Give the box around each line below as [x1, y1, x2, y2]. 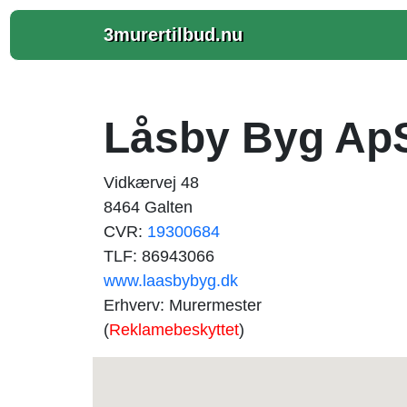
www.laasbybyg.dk [104, 272, 238, 290]
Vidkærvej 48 [104, 174, 199, 192]
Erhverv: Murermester [104, 296, 262, 314]
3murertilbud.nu [104, 25, 243, 45]
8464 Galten [104, 198, 193, 216]
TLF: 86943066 [104, 247, 214, 265]
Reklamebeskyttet [109, 321, 239, 339]
